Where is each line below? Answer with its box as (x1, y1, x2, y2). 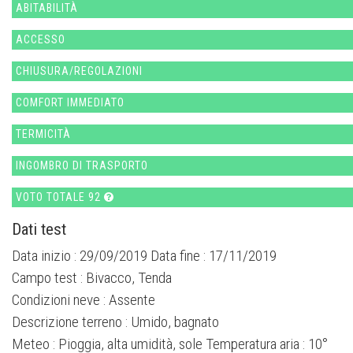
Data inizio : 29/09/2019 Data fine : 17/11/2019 (12, 246, 277, 265)
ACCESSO (16, 32, 65, 46)
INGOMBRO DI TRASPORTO (16, 158, 148, 172)
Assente (109, 290, 155, 309)
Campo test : (12, 268, 86, 287)
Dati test (12, 218, 66, 239)
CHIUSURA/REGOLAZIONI (16, 64, 143, 77)
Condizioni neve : (12, 290, 109, 309)
